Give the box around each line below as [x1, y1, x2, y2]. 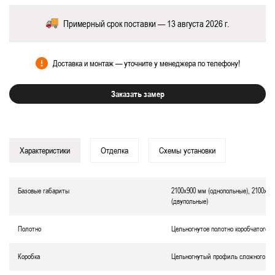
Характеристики [20, 145, 70, 155]
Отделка [101, 145, 128, 155]
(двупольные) [171, 197, 208, 206]
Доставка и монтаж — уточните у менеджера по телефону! [52, 58, 240, 68]
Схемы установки [159, 145, 215, 155]
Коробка [18, 252, 40, 261]
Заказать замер [110, 88, 165, 99]
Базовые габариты [18, 187, 69, 195]
